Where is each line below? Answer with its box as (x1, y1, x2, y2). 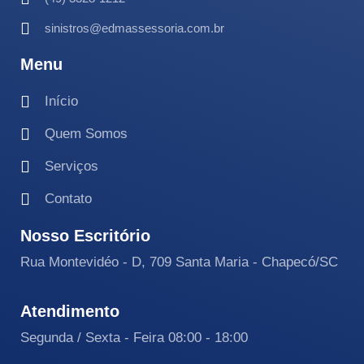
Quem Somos (45, 126, 128, 142)
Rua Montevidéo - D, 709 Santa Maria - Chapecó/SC (20, 254, 338, 271)
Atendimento (20, 302, 119, 321)
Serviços (45, 158, 98, 175)
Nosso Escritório (20, 227, 150, 245)
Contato (45, 191, 92, 207)
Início (45, 93, 78, 110)
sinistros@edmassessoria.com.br (45, 21, 224, 36)
